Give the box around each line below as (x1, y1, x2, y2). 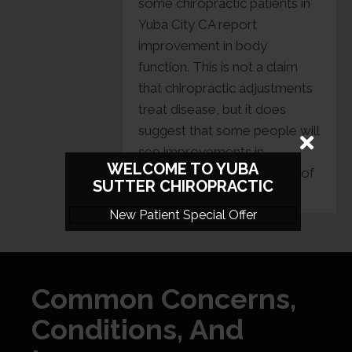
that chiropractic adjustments (138, 80, 313, 97)
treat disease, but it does (138, 101, 286, 118)
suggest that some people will (138, 123, 319, 139)
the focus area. (138, 186, 227, 203)
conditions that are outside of (138, 165, 314, 181)
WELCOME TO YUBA (107, 159, 258, 178)
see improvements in (138, 144, 264, 160)
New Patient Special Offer (108, 207, 257, 222)
